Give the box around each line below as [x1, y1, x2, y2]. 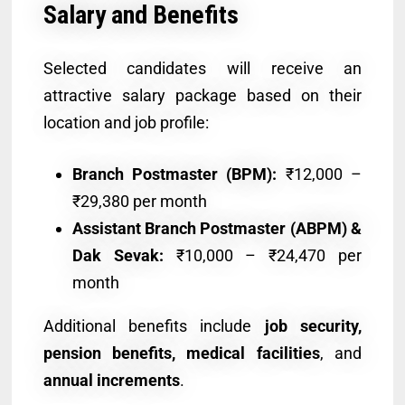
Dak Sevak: [71, 245, 164, 265]
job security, [264, 316, 363, 335]
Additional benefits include [42, 316, 265, 335]
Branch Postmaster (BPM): [71, 164, 278, 184]
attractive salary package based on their [42, 85, 363, 105]
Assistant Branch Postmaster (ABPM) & [71, 218, 363, 238]
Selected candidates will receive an [42, 58, 363, 78]
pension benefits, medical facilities [42, 343, 320, 363]
